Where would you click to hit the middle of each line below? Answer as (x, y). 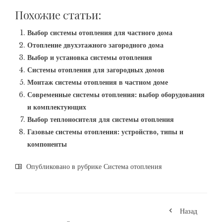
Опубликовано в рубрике (64, 166)
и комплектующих (57, 107)
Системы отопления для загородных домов (96, 70)
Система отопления (133, 166)
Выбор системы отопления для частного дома (100, 32)
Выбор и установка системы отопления (90, 57)
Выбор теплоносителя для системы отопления (101, 119)
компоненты (47, 144)
